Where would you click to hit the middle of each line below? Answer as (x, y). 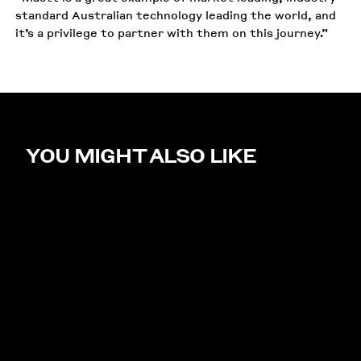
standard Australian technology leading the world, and (176, 15)
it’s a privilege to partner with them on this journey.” (172, 32)
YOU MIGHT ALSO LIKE (141, 155)
